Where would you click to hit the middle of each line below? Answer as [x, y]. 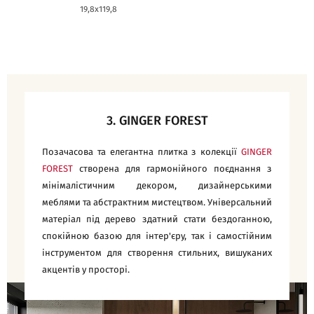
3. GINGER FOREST [157, 122]
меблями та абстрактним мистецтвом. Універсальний [157, 203]
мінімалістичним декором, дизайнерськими [157, 186]
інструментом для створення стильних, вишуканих [157, 254]
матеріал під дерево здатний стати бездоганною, [157, 220]
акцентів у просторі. [86, 271]
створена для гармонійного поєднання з [176, 170]
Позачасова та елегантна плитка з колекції [142, 153]
